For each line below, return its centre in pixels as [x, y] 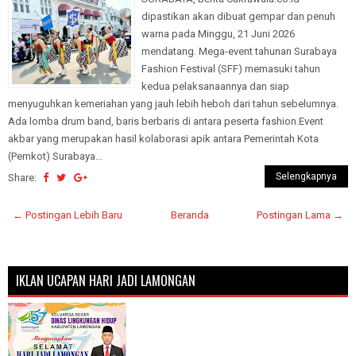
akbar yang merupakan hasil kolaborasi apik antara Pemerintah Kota [163, 138]
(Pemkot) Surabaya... [55, 156]
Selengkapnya [306, 176]
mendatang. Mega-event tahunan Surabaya [239, 51]
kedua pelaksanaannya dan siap [215, 86]
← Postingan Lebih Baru [68, 215]
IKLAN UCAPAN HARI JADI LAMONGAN [106, 280]
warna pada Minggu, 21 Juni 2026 [218, 33]
